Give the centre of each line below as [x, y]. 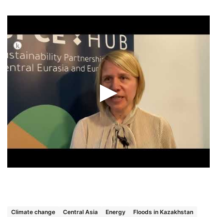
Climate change [33, 212]
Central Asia [80, 212]
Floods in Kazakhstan [163, 212]
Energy [116, 212]
